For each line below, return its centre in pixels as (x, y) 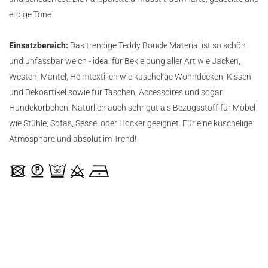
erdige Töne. (31, 14)
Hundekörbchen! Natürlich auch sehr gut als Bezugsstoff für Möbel (132, 108)
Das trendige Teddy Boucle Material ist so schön (158, 45)
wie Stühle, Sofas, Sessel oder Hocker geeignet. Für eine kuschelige (131, 123)
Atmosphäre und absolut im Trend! (73, 139)
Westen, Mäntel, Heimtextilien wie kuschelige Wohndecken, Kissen (130, 77)
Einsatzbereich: (39, 45)
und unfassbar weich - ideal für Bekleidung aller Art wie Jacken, (125, 61)
